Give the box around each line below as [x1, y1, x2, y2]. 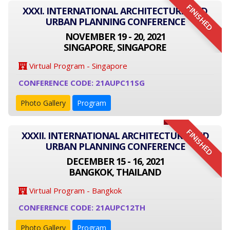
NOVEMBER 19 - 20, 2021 [65, 30, 165, 43]
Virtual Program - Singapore [27, 61, 127, 71]
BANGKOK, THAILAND [69, 166, 161, 178]
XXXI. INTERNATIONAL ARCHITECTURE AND [23, 5, 207, 17]
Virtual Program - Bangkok [27, 185, 122, 196]
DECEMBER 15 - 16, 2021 [66, 155, 164, 167]
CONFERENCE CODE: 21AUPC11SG [18, 78, 145, 88]
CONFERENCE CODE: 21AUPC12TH [18, 202, 145, 213]
